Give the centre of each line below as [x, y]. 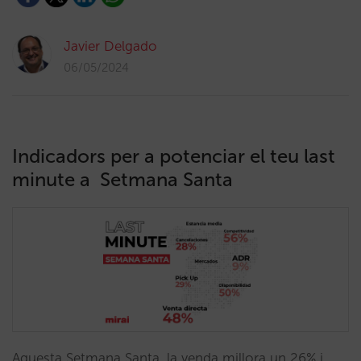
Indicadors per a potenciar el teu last [174, 156]
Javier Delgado [110, 46]
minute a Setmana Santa [122, 179]
